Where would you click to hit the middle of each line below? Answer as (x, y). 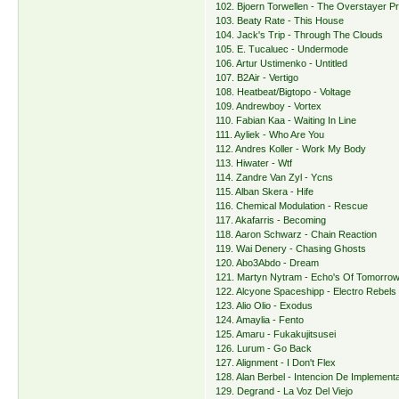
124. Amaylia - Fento (260, 320)
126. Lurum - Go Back (264, 349)
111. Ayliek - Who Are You (270, 135)
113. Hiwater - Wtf (254, 163)
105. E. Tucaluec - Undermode (282, 49)
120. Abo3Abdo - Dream (268, 263)
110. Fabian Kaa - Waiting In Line (286, 121)
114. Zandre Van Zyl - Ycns (275, 178)
